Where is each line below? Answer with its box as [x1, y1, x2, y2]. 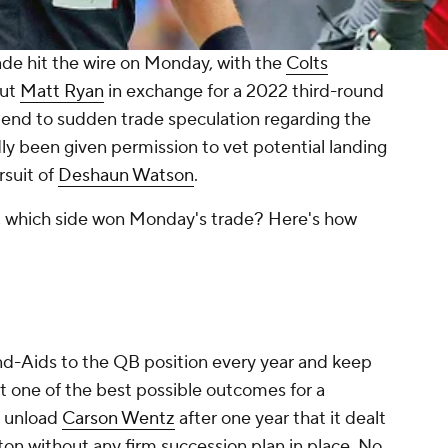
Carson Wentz [62, 407, 175, 431]
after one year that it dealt [175, 407, 386, 431]
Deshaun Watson [58, 164, 194, 188]
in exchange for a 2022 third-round [104, 80, 384, 104]
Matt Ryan [20, 80, 104, 104]
